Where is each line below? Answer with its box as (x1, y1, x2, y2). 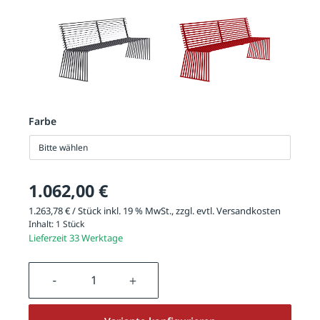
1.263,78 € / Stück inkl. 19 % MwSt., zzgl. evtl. (29, 204, 216, 217)
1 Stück (56, 217, 84, 230)
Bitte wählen (39, 141, 88, 154)
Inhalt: (29, 217, 56, 230)
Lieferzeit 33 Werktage (29, 231, 123, 244)
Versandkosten (216, 204, 281, 217)
